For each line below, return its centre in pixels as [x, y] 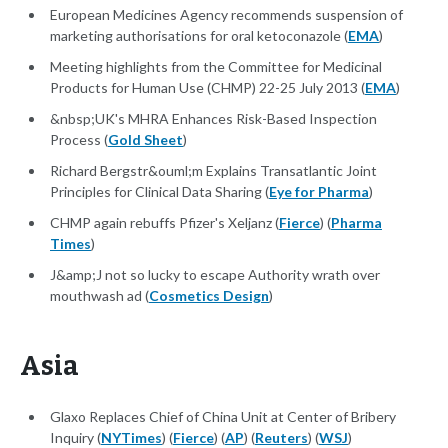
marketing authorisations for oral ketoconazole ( [199, 36]
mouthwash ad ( [99, 296]
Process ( [79, 140]
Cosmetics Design [209, 296]
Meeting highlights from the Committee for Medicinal [216, 67]
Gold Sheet [145, 140]
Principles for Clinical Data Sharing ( [159, 192]
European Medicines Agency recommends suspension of [226, 15]
